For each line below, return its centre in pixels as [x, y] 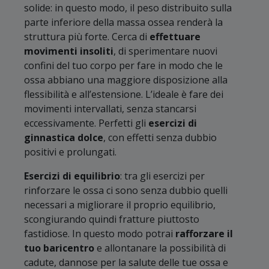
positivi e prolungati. [70, 152]
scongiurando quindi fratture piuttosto [112, 219]
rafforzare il [204, 234]
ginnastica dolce [64, 138]
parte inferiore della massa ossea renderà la [123, 23]
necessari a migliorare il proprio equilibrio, [120, 205]
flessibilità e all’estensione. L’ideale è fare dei [124, 95]
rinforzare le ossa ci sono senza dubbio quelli [126, 191]
